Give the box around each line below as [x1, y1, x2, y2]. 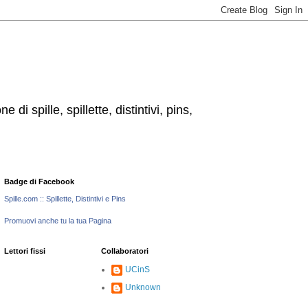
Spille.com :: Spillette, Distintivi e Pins [4, 195, 126, 203]
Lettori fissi [4, 247, 45, 255]
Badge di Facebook [4, 177, 74, 186]
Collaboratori [101, 247, 148, 255]
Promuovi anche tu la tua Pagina [4, 217, 111, 225]
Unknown [125, 283, 161, 292]
